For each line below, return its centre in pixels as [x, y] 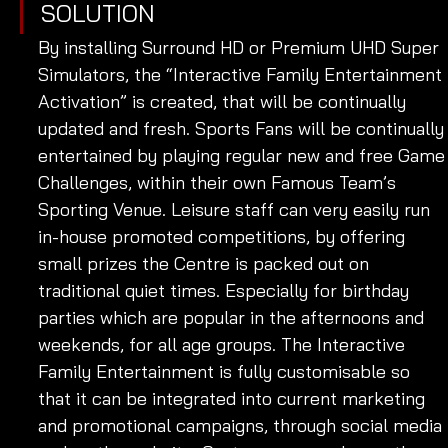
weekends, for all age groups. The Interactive [224, 344]
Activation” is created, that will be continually [224, 101]
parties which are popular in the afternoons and [233, 317]
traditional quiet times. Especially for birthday [226, 290]
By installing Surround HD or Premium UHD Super [241, 47]
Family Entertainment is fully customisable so [226, 371]
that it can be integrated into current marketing [234, 398]
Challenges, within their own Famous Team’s [219, 182]
